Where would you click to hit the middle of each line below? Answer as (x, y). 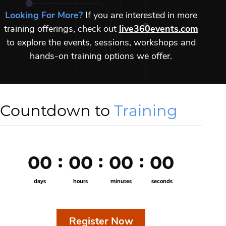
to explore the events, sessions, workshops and (101, 43)
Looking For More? (44, 16)
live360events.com (158, 30)
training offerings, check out (61, 30)
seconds (162, 182)
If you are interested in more (140, 16)
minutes (121, 182)
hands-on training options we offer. (101, 57)
